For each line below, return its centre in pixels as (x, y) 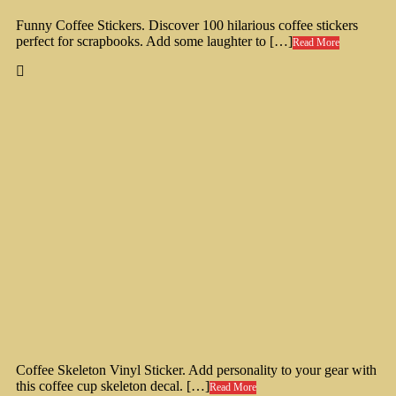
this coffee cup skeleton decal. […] (113, 386)
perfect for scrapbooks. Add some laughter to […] (154, 42)
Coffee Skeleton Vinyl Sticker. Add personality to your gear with (196, 370)
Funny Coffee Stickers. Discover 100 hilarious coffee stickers (187, 26)
